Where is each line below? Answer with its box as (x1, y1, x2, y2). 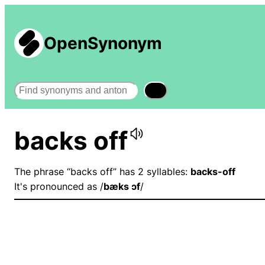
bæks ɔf (104, 180, 140, 193)
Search (14, 81, 44, 93)
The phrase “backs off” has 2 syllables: (14, 166, 190, 178)
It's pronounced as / (14, 180, 104, 193)
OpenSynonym (44, 33, 162, 53)
